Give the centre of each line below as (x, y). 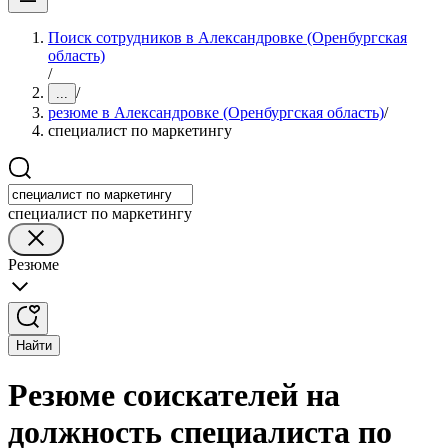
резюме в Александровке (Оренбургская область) (216, 112)
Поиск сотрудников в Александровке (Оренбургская (227, 37)
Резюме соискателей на (174, 395)
